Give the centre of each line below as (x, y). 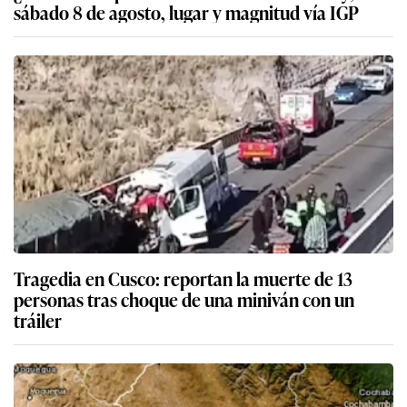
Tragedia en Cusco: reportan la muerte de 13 (183, 278)
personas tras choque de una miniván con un (184, 299)
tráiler (38, 320)
